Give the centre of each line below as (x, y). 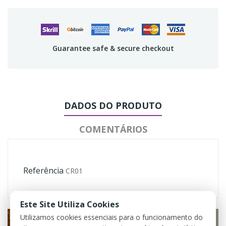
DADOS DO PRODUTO (113, 105)
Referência (43, 170)
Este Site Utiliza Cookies (70, 204)
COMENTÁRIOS (113, 129)
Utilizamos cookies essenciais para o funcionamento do (111, 217)
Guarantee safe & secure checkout (113, 48)
